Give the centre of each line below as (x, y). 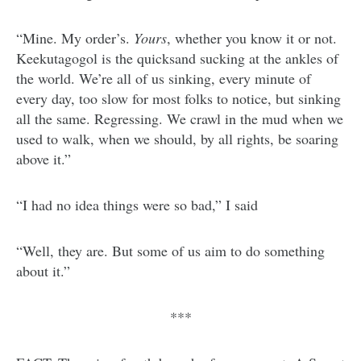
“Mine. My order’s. (75, 38)
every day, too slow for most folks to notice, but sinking (178, 99)
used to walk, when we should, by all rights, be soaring (177, 139)
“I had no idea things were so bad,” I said (137, 205)
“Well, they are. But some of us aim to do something (170, 251)
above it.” (44, 159)
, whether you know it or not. (252, 38)
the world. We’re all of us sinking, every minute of (164, 79)
